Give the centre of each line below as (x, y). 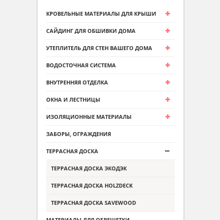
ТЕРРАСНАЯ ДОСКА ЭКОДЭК (89, 168)
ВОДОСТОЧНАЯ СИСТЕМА (81, 65)
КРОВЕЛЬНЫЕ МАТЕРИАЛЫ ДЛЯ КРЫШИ (101, 14)
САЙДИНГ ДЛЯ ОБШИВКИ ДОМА (91, 31)
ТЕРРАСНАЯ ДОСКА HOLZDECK (92, 185)
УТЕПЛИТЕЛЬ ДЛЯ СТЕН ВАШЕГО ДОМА (99, 48)
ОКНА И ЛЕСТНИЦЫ (73, 99)
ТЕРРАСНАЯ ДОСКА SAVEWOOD (94, 203)
